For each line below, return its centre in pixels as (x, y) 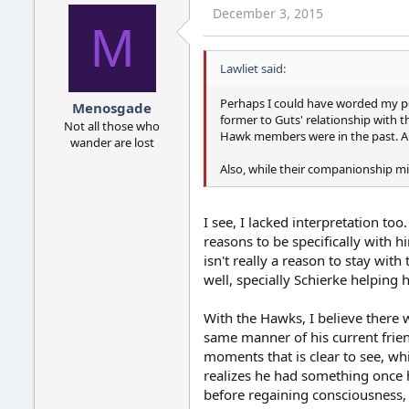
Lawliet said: (253, 68)
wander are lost (112, 143)
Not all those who (112, 126)
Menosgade (112, 108)
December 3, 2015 (268, 13)
